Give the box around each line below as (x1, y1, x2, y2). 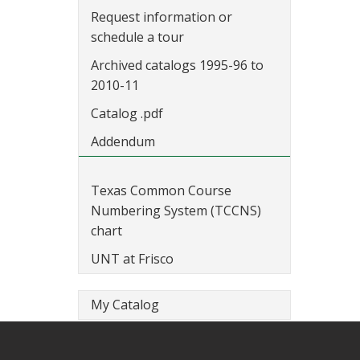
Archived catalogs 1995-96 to (91, 56, 264, 74)
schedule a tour (91, 28, 184, 46)
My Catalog (91, 296, 159, 313)
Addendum (91, 133, 155, 150)
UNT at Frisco (91, 250, 174, 268)
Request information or (91, 8, 232, 26)
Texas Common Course (91, 182, 231, 199)
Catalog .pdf (91, 104, 163, 122)
